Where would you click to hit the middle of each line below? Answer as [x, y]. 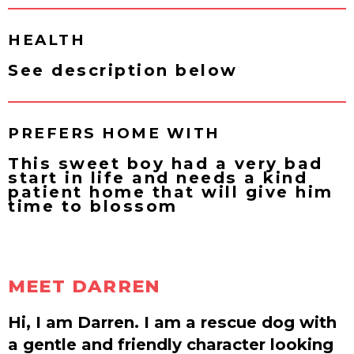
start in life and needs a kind [158, 177]
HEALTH [47, 40]
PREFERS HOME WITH [114, 133]
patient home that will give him [171, 191]
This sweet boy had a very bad [166, 163]
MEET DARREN [85, 286]
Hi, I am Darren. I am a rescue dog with [172, 322]
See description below [123, 70]
